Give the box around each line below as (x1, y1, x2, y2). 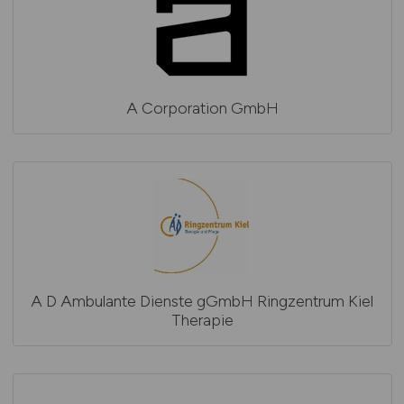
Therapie (170, 310, 234, 329)
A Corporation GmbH (125, 98, 279, 117)
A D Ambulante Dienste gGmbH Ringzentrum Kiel (31, 291, 373, 310)
